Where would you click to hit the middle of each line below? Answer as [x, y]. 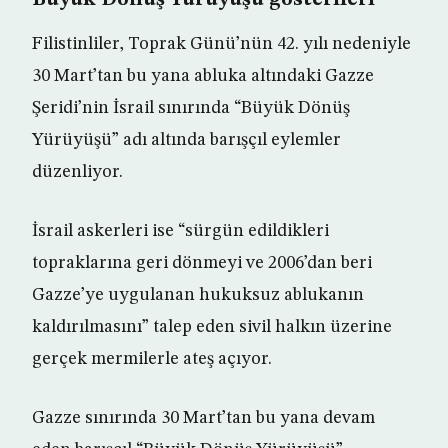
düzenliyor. [77, 172]
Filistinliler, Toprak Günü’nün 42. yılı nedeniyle [221, 44]
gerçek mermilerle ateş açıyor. [152, 359]
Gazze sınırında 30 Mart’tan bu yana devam [203, 418]
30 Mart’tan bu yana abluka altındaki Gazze [203, 76]
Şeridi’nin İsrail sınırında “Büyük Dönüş [191, 108]
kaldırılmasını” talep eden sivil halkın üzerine [212, 327]
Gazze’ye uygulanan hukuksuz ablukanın [198, 295]
